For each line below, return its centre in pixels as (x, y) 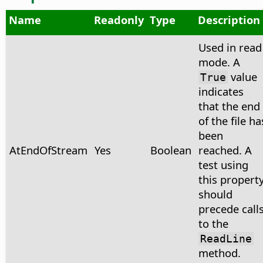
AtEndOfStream (48, 150)
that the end (229, 106)
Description (229, 20)
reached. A (225, 150)
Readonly (119, 20)
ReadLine (226, 239)
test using (223, 165)
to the (213, 224)
